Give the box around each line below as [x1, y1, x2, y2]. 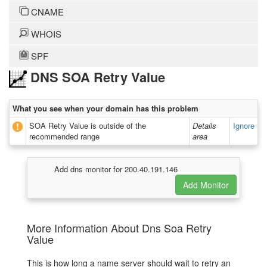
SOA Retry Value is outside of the [29, 120, 146, 132]
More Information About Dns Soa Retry [27, 220, 212, 236]
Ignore [233, 120, 254, 132]
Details [193, 120, 216, 132]
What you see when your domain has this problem [13, 103, 198, 114]
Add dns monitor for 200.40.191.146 [54, 163, 178, 175]
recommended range [29, 131, 100, 142]
